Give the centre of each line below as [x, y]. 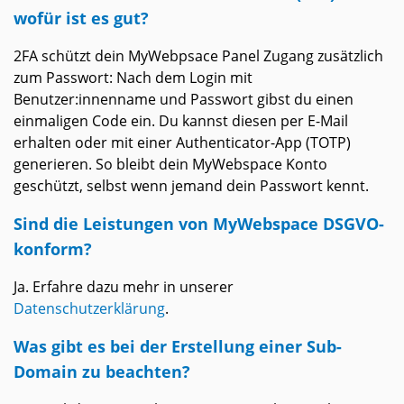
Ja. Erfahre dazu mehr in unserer [124, 287]
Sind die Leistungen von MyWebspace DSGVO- [199, 224]
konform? [53, 249]
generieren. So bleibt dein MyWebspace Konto [170, 165]
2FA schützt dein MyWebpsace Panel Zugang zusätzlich [198, 56]
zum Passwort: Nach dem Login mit [133, 78]
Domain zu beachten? [102, 372]
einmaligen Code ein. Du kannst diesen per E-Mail [181, 121]
